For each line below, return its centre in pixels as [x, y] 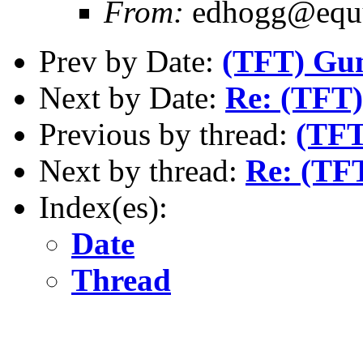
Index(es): [103, 207]
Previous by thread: [167, 134]
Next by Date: [132, 97]
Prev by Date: [130, 61]
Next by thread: [142, 170]
